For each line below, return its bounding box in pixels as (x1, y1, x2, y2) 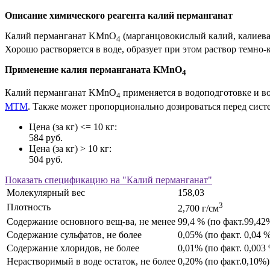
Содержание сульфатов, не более (7, 229, 142, 240)
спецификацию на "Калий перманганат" (42, 174, 212, 185)
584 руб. (29, 132, 63, 143)
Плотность (7, 201, 51, 212)
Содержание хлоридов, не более (7, 242, 139, 253)
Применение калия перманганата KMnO (5, 64, 182, 75)
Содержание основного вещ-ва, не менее (7, 216, 175, 227)
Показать (5, 174, 42, 185)
